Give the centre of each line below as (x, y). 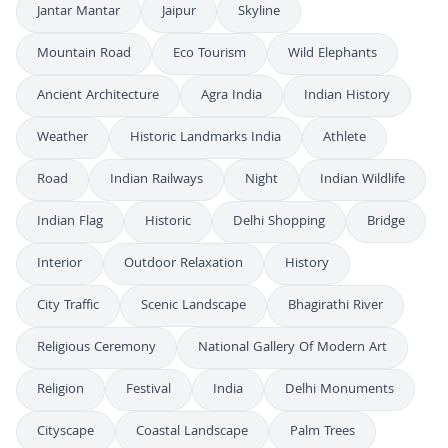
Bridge (386, 221)
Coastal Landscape (192, 431)
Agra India (231, 95)
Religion (60, 389)
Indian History (347, 95)
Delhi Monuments (339, 389)
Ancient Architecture (98, 95)
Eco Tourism (209, 53)
